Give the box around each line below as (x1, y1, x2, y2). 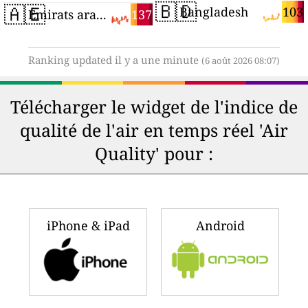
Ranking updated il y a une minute (28, 53, 201, 67)
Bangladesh (179, 3, 249, 21)
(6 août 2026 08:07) (201, 55, 280, 67)
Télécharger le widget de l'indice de (10, 95, 298, 119)
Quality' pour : (95, 142, 213, 166)
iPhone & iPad (46, 217, 130, 234)
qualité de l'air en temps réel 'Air (20, 118, 288, 142)
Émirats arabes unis (96, 6, 107, 23)
